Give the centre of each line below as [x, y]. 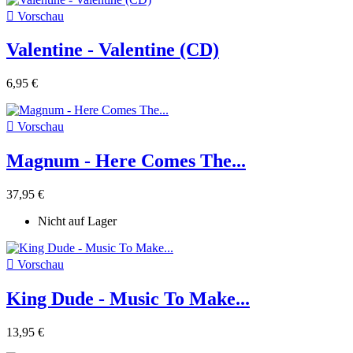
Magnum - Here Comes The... [126, 161]
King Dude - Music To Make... [128, 299]
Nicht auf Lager [77, 221]
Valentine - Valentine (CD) [113, 50]
